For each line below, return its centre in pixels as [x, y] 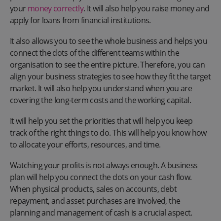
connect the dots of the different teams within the [94, 53]
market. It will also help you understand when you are [101, 88]
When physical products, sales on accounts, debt [93, 189]
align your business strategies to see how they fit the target [110, 76]
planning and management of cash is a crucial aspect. [101, 212]
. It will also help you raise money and [147, 8]
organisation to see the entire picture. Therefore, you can [107, 64]
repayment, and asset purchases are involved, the [95, 201]
